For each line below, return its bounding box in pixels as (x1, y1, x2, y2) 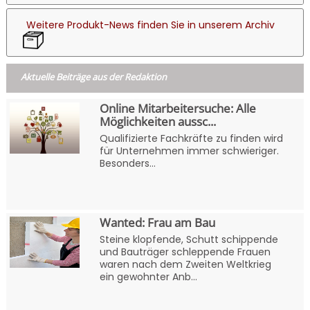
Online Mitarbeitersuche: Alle (99, 100, 256, 117)
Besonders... (99, 156, 156, 171)
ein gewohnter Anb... (99, 270, 197, 284)
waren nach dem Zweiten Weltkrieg (99, 257, 271, 272)
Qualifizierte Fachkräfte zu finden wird (99, 131, 283, 146)
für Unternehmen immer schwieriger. (99, 144, 279, 158)
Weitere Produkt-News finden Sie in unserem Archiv (26, 18, 275, 33)
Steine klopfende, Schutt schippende (99, 232, 278, 247)
